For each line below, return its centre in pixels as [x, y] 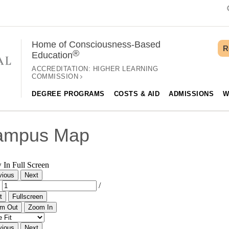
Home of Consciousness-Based [96, 44]
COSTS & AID [136, 94]
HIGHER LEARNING [125, 69]
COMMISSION [55, 76]
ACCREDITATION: [62, 69]
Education [52, 55]
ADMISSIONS [191, 94]
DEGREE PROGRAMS [68, 94]
